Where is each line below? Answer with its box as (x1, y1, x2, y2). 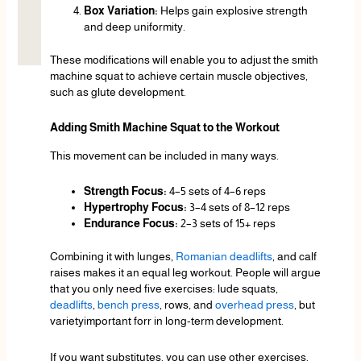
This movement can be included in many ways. (49, 148, 279, 162)
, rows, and (159, 298, 215, 312)
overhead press (214, 298, 294, 312)
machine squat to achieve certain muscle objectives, (49, 68, 308, 82)
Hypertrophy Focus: (83, 201, 187, 214)
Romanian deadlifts (175, 250, 272, 263)
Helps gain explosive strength (157, 3, 308, 17)
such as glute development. (49, 85, 186, 98)
